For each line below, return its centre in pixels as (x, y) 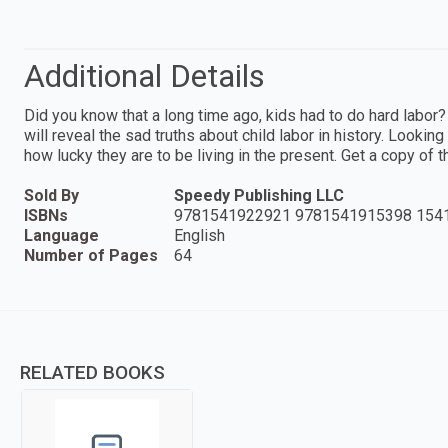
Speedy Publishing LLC (259, 195)
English (199, 235)
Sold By (51, 195)
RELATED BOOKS (92, 372)
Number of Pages (91, 255)
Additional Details (144, 75)
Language (61, 235)
